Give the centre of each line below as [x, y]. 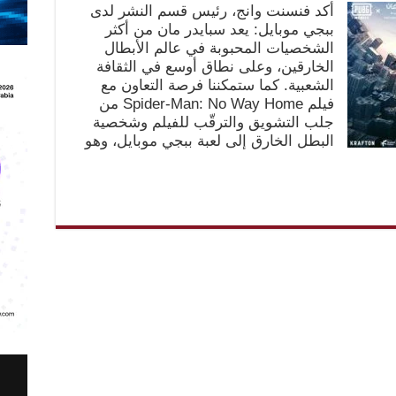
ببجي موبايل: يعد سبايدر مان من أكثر [219, 30]
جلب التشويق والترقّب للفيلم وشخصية [213, 122]
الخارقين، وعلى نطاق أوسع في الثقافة [215, 67]
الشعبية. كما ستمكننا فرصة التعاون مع [217, 85]
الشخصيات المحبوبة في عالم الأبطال [219, 48]
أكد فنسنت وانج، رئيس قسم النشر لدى [212, 11]
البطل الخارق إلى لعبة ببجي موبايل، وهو [209, 141]
